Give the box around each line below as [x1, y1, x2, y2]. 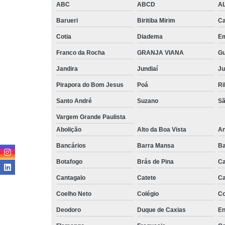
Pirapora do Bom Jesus [56, 81, 124, 88]
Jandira [56, 65, 78, 72]
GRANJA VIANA [137, 49, 184, 56]
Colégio [137, 190, 159, 197]
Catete [137, 174, 156, 181]
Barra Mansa [137, 142, 174, 149]
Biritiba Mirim [137, 17, 175, 24]
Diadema [137, 33, 163, 40]
